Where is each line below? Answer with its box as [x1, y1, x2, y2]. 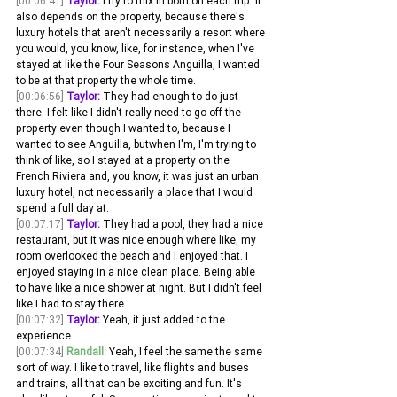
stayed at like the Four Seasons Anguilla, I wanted [16, 58, 262, 72]
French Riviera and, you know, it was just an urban [16, 169, 261, 183]
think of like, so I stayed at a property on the [16, 153, 232, 167]
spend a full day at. [16, 201, 109, 215]
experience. [16, 329, 76, 343]
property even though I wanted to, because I [16, 121, 233, 136]
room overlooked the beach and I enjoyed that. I [16, 249, 251, 263]
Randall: [66, 345, 106, 359]
